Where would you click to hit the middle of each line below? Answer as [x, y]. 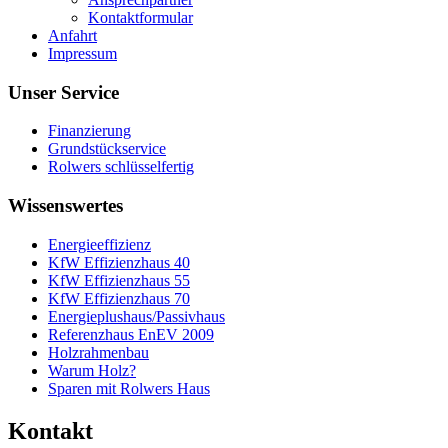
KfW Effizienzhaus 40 [119, 262]
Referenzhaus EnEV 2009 [131, 334]
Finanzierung [89, 131]
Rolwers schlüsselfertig [121, 167]
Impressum [82, 53]
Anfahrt [72, 35]
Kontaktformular [140, 17]
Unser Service [63, 92]
